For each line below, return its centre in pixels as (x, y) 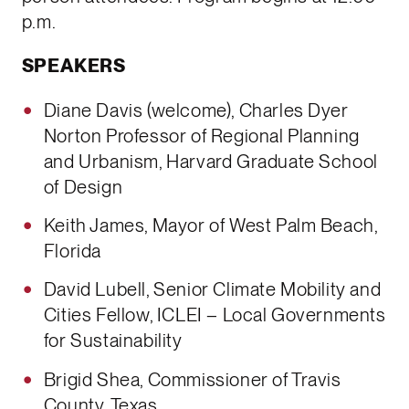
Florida (72, 252)
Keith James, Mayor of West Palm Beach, (210, 226)
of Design (83, 187)
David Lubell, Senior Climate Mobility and (212, 290)
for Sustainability (113, 341)
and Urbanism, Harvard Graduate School (210, 161)
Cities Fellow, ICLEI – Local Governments (215, 315)
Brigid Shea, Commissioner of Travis (192, 379)
